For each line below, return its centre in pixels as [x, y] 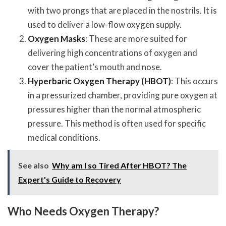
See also [34, 165]
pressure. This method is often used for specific [117, 124]
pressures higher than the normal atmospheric [114, 109]
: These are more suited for [136, 39]
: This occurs [194, 81]
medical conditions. [64, 138]
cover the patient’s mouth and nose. [95, 67]
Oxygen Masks [56, 39]
